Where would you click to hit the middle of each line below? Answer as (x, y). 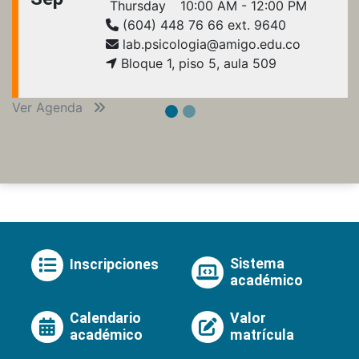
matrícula (262, 335)
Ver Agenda (49, 107)
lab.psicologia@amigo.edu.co (210, 44)
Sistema (257, 263)
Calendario (105, 318)
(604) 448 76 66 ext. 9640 (202, 24)
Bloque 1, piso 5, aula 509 (197, 63)
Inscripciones (114, 265)
